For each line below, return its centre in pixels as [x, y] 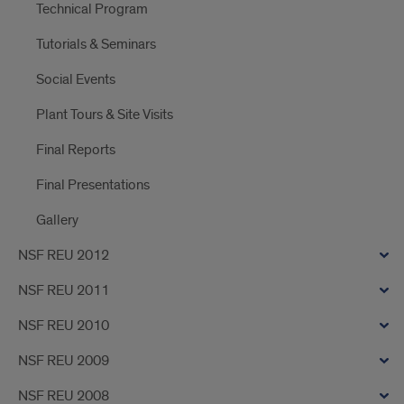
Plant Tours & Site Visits [105, 115]
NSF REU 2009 [64, 361]
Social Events [76, 79]
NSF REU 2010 [64, 326]
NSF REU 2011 [64, 290]
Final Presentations [93, 185]
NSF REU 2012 [64, 255]
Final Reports [76, 150]
